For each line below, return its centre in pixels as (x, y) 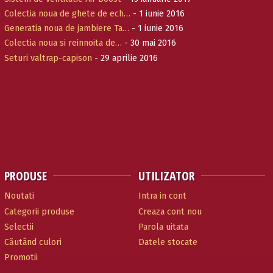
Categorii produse (40, 211)
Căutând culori (33, 242)
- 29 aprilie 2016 (125, 58)
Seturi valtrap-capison (48, 58)
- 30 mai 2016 (149, 43)
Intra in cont (162, 196)
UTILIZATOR (166, 175)
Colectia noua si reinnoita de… (63, 43)
